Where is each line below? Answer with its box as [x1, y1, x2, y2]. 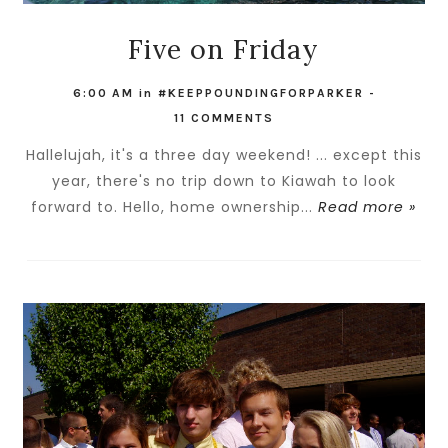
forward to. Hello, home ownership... [31, 197, 319, 218]
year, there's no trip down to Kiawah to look [51, 171, 396, 192]
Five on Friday [128, 32, 320, 67]
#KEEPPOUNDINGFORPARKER [157, 86, 364, 101]
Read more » [318, 197, 417, 218]
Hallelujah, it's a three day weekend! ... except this [25, 145, 422, 166]
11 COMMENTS [173, 111, 274, 126]
